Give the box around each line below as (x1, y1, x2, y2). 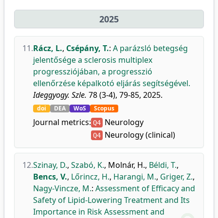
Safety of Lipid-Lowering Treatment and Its (33, 195, 190, 205)
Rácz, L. (33, 43, 62, 54)
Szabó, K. (71, 160, 104, 170)
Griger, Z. (160, 171, 193, 182)
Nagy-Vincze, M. (33, 183, 91, 194)
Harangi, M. (113, 171, 156, 182)
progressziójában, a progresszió (33, 66, 152, 77)
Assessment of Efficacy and (95, 183, 195, 194)
